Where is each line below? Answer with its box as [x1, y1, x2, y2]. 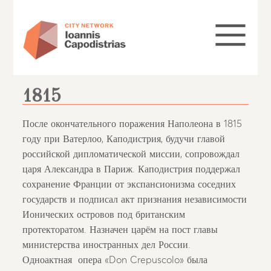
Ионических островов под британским [22, 210, 186, 220]
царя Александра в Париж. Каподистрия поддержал [22, 165, 241, 175]
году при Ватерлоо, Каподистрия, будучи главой [22, 134, 226, 145]
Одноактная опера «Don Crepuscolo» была [22, 255, 208, 266]
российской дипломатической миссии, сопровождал [22, 149, 240, 160]
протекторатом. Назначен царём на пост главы [22, 225, 218, 235]
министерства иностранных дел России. [22, 240, 191, 250]
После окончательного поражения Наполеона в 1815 [22, 119, 243, 129]
